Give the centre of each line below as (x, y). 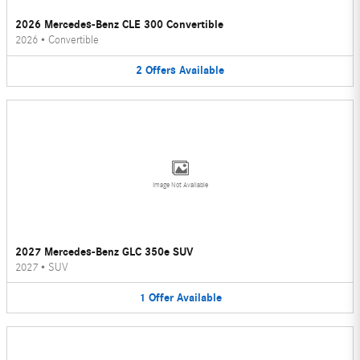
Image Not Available (180, 184)
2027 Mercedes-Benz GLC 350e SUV (104, 252)
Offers (161, 71)
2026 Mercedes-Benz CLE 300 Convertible (119, 25)
